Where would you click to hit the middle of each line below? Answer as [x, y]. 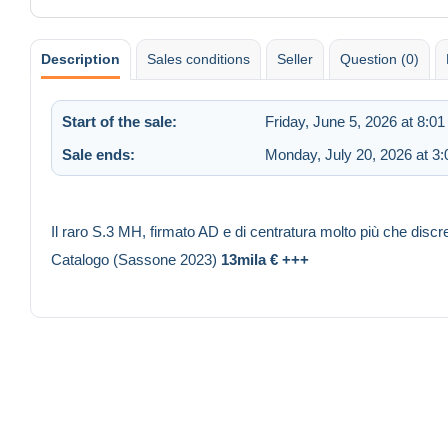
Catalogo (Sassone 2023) [136, 260]
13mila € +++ [265, 260]
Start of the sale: [119, 121]
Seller [295, 58]
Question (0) [379, 58]
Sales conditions [198, 58]
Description [80, 58]
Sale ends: [98, 154]
